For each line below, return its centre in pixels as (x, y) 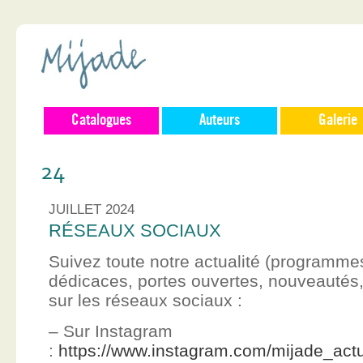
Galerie (338, 121)
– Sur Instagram (111, 331)
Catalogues (101, 121)
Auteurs (220, 121)
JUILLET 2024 (92, 209)
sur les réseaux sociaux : (145, 301)
